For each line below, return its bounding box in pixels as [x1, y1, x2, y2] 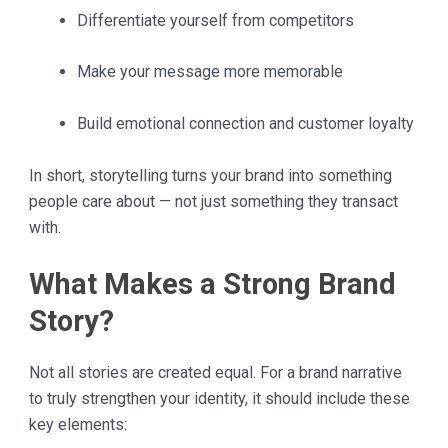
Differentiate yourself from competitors [76, 10, 354, 30]
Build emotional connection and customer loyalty [76, 113, 414, 133]
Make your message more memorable [76, 62, 343, 82]
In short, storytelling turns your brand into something [28, 165, 392, 185]
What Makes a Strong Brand [28, 267, 396, 302]
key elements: [28, 415, 127, 435]
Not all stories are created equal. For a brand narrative [28, 363, 402, 383]
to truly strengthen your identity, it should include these [28, 389, 410, 409]
